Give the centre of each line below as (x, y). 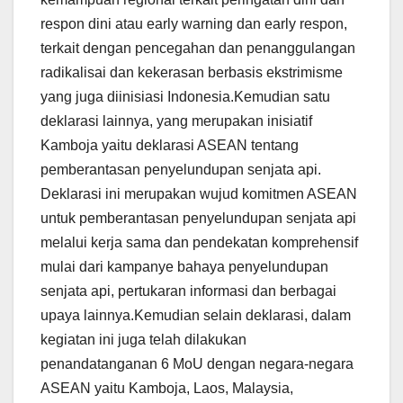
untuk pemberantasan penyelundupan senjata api (198, 219)
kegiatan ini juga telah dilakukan (143, 340)
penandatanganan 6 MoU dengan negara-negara (197, 364)
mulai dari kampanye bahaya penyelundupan (184, 267)
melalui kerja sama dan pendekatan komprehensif (199, 243)
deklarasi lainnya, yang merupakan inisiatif (176, 121)
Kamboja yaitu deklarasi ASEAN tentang (170, 146)
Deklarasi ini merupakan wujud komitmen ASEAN (199, 194)
